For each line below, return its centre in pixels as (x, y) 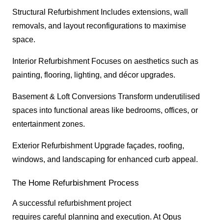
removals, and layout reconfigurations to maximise (99, 26)
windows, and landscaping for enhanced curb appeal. (105, 160)
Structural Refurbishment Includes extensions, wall (100, 12)
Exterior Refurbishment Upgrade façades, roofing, (98, 146)
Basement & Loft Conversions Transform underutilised (106, 97)
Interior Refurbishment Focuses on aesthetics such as (105, 61)
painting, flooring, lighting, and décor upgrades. (94, 75)
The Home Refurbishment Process (76, 182)
